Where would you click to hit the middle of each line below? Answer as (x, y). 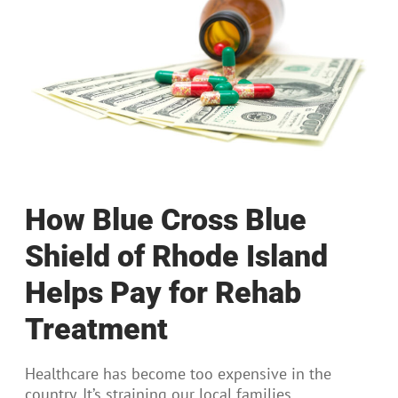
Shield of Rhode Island (176, 255)
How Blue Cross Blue (166, 219)
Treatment (96, 328)
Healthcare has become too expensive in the (178, 373)
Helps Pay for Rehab (163, 292)
